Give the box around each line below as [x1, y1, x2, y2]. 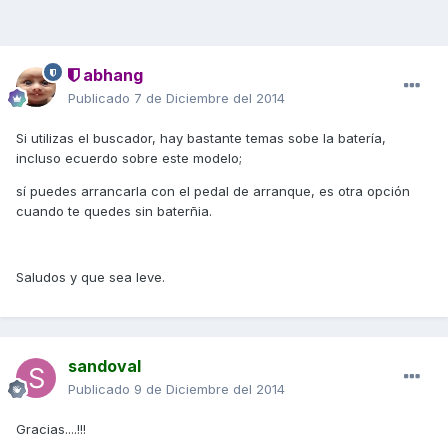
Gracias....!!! [16, 421, 86, 438]
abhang [79, 65, 143, 86]
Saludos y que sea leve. [16, 269, 165, 286]
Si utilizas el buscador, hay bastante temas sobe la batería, [16, 130, 386, 147]
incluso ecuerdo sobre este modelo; [16, 150, 242, 167]
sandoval [68, 356, 141, 377]
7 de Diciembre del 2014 [134, 90, 285, 107]
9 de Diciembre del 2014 [134, 381, 285, 398]
